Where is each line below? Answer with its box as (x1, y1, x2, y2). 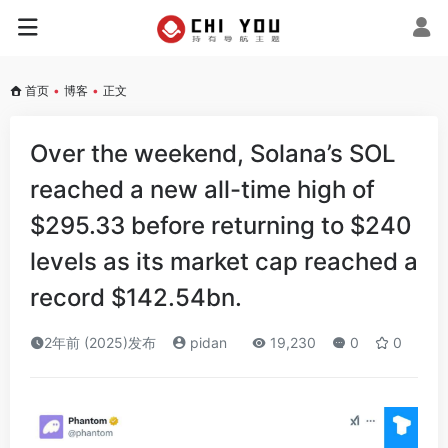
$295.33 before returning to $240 (30, 211, 412, 240)
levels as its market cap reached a (30, 247, 418, 276)
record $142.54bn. (30, 283, 242, 312)
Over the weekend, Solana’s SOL (30, 139, 396, 168)
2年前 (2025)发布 (44, 334, 156, 351)
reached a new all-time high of (30, 175, 375, 204)
